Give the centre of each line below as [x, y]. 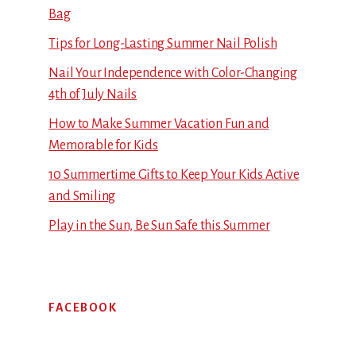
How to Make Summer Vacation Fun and [159, 124]
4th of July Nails [93, 95]
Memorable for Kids [103, 146]
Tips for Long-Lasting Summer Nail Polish [163, 44]
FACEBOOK [83, 307]
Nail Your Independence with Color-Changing [173, 74]
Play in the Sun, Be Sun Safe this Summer [159, 226]
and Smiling [82, 197]
